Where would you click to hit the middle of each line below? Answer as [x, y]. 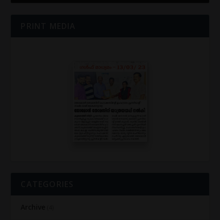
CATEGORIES [47, 184]
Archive [33, 207]
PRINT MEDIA [48, 26]
